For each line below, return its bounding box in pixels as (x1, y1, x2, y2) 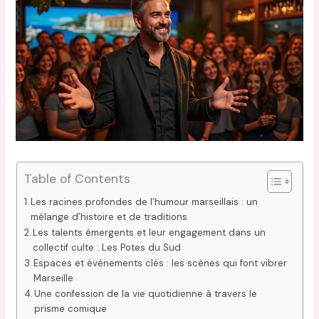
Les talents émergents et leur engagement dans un (33, 226, 266, 239)
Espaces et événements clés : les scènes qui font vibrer (33, 256, 288, 269)
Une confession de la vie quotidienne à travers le (34, 287, 258, 300)
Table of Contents (23, 170, 130, 187)
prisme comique (34, 302, 108, 315)
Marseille (33, 271, 74, 284)
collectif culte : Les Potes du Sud (33, 241, 182, 253)
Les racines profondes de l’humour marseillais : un (31, 195, 258, 208)
